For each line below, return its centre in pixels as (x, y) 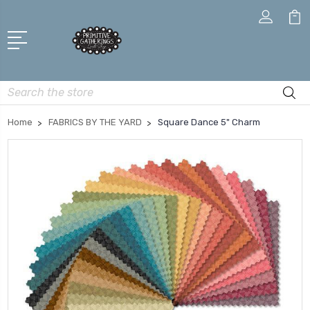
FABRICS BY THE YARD (95, 122)
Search (24, 88)
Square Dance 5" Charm (209, 122)
